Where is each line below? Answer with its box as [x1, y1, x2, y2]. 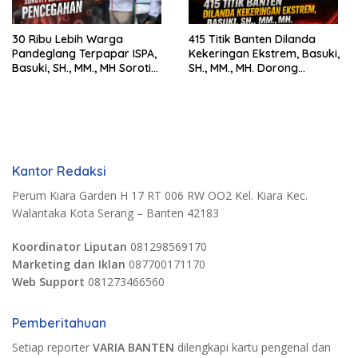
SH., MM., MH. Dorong [189, 61, 298, 76]
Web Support [12, 274, 85, 290]
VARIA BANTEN [93, 340, 174, 356]
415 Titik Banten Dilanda [189, 32, 316, 47]
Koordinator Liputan [12, 239, 127, 255]
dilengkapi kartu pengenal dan [174, 340, 331, 356]
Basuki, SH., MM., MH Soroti [12, 61, 151, 76]
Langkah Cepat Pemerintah [189, 75, 334, 90]
